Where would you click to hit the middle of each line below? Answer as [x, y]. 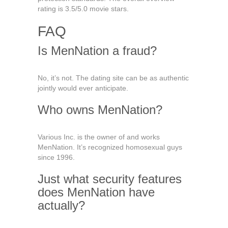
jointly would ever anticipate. [83, 88]
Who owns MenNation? [100, 110]
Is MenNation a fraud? [97, 51]
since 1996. [56, 157]
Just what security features [110, 179]
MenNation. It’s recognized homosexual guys [110, 147]
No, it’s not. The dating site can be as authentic [113, 78]
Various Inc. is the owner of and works [99, 137]
